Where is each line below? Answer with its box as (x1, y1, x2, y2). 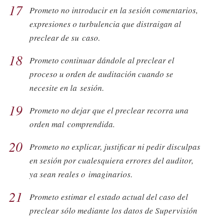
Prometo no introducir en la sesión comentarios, (29, 4, 198, 16)
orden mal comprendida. (29, 118, 115, 130)
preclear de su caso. (29, 31, 100, 43)
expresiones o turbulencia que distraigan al (29, 18, 181, 29)
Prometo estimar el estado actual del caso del (29, 191, 188, 202)
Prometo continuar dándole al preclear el (29, 54, 174, 66)
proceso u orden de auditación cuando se (29, 68, 173, 80)
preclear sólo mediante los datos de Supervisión (29, 204, 197, 216)
